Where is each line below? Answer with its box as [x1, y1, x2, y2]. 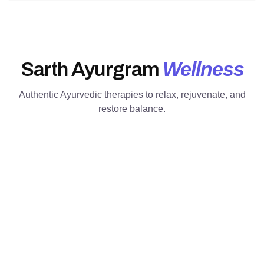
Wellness [162, 57, 244, 80]
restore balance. [98, 103, 166, 114]
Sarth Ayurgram [20, 58, 163, 80]
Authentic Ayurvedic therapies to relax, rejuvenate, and [18, 89, 246, 100]
